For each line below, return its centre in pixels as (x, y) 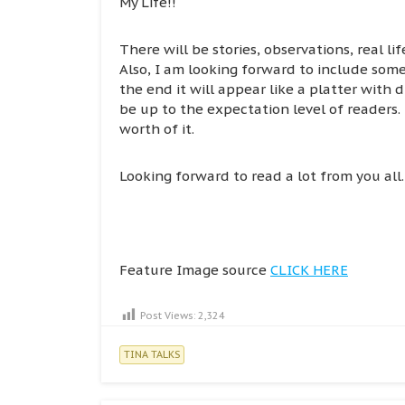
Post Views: (168, 315)
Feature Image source (195, 269)
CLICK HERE (309, 269)
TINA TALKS (152, 354)
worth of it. (157, 128)
